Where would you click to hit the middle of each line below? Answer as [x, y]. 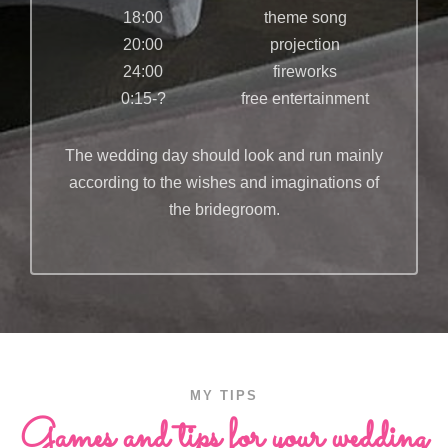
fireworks [305, 71]
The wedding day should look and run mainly [224, 155]
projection [305, 44]
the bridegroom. [224, 209]
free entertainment [305, 98]
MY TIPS [224, 395]
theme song [305, 17]
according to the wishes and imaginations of [224, 182]
